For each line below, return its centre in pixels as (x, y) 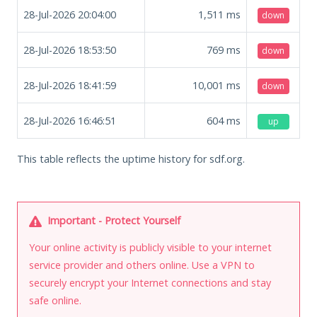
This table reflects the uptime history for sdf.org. (131, 158)
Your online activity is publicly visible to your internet (150, 247)
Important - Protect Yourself (113, 220)
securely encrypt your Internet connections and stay (150, 282)
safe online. (55, 300)
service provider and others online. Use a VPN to (142, 265)
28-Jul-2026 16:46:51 (70, 120)
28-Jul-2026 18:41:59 (70, 85)
